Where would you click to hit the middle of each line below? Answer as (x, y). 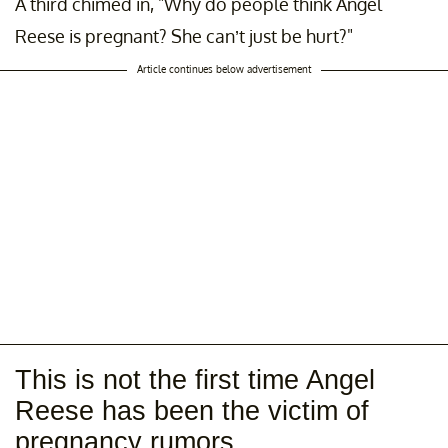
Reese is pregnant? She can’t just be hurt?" (184, 36)
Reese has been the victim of (192, 411)
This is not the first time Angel (195, 380)
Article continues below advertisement (224, 69)
